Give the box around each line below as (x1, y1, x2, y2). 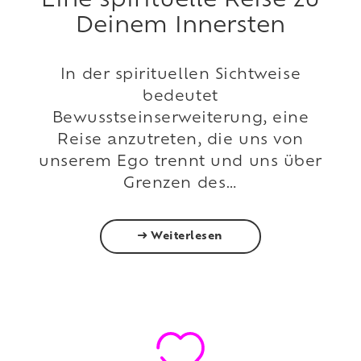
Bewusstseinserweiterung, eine (52, 110, 309, 127)
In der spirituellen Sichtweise (60, 67, 301, 83)
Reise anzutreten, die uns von (57, 132, 304, 148)
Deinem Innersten (76, 15, 285, 38)
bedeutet (143, 89, 218, 105)
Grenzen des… (123, 176, 238, 192)
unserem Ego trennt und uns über (39, 154, 322, 170)
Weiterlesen (147, 230, 224, 242)
